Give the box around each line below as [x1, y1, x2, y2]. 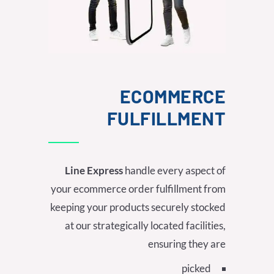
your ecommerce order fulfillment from [51, 182, 226, 196]
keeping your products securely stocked [50, 201, 226, 214]
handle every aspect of [123, 164, 226, 177]
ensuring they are [148, 237, 226, 251]
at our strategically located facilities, [65, 219, 226, 232]
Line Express [65, 164, 123, 177]
